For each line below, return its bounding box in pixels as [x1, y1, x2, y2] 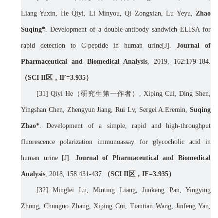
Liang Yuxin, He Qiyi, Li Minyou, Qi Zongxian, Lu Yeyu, [21, 10, 196, 18]
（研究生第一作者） [73, 90, 139, 98]
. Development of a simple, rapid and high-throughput [39, 122, 211, 130]
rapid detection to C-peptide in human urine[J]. [21, 42, 177, 50]
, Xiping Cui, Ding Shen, [139, 90, 211, 98]
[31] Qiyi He [36, 90, 73, 98]
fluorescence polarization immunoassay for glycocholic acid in [21, 138, 211, 146]
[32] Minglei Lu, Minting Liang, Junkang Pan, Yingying [36, 186, 211, 194]
